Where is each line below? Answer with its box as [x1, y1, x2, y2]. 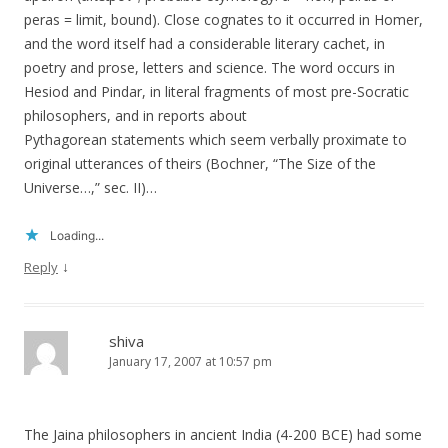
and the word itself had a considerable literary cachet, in [24, 34, 385, 54]
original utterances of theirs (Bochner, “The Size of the [24, 154, 376, 174]
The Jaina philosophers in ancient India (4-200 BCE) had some [24, 425, 422, 445]
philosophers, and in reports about [24, 106, 247, 126]
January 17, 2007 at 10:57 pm [109, 353, 272, 371]
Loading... [50, 228, 104, 244]
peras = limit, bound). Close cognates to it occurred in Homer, [24, 10, 423, 30]
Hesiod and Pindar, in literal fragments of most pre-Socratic [24, 82, 409, 102]
